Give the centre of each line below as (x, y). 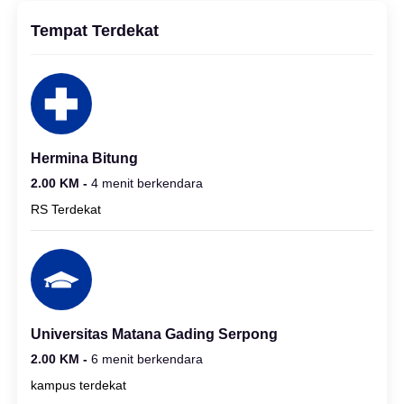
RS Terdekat (66, 209)
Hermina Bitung (84, 158)
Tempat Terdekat (95, 30)
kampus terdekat (78, 385)
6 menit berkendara (147, 358)
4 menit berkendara (147, 183)
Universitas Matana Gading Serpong (154, 334)
